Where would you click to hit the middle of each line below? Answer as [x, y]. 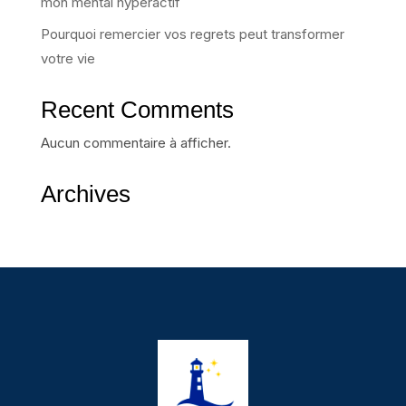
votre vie [68, 58]
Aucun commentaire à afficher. [135, 142]
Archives [85, 193]
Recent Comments [137, 109]
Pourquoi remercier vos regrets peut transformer [192, 34]
